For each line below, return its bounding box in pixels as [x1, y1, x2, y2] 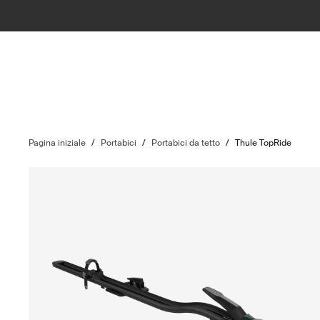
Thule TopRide [235, 137, 292, 149]
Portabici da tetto [151, 137, 221, 149]
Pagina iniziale [29, 137, 86, 149]
